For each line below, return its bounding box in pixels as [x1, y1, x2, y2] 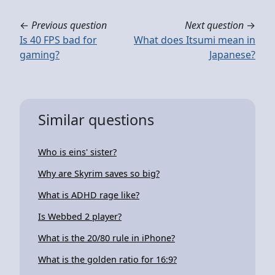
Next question [185, 18, 244, 32]
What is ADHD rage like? [38, 188, 139, 201]
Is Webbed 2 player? [38, 210, 122, 222]
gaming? [20, 47, 60, 61]
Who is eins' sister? [38, 145, 117, 158]
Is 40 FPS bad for [20, 33, 97, 47]
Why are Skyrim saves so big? [38, 167, 160, 179]
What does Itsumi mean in [134, 33, 255, 47]
